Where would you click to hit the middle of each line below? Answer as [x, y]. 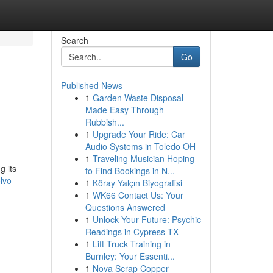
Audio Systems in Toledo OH [140, 146]
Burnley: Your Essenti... [130, 256]
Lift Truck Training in [131, 244]
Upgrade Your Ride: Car [139, 134]
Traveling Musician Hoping [143, 158]
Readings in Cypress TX [132, 232]
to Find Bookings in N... [130, 171]
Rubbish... [105, 122]
